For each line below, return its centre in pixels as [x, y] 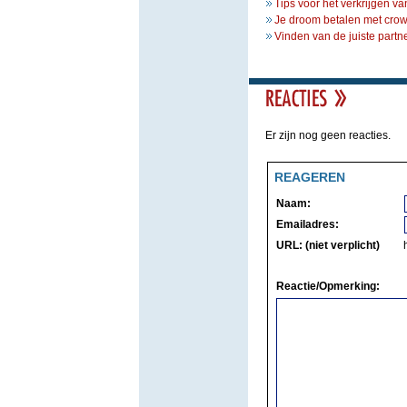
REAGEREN [309, 177]
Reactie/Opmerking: [328, 286]
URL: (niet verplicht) [328, 245]
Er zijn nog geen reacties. [328, 135]
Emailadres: [307, 224]
